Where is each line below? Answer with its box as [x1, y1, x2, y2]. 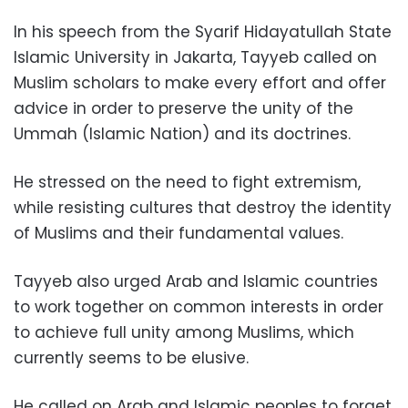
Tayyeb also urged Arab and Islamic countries [14, 270, 378, 292]
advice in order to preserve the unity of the [14, 97, 353, 119]
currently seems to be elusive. [14, 346, 249, 369]
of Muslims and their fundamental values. [14, 221, 343, 244]
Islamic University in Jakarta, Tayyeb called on [14, 46, 377, 68]
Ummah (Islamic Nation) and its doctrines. [14, 122, 364, 145]
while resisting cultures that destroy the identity [14, 196, 392, 219]
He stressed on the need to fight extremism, [14, 170, 361, 193]
